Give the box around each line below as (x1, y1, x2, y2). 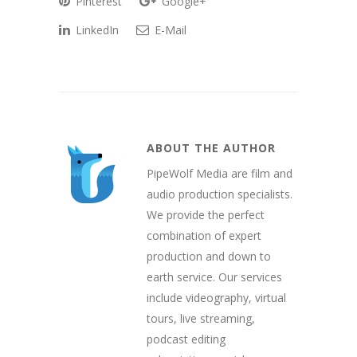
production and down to (147, 248, 271, 264)
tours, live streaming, (147, 310, 255, 326)
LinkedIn (73, 22, 119, 37)
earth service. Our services (147, 269, 282, 284)
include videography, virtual (147, 289, 286, 305)
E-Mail (151, 22, 186, 37)
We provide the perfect (147, 206, 265, 222)
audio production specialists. (147, 186, 292, 202)
